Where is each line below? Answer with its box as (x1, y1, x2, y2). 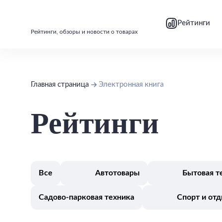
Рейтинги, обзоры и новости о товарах (31, 29, 138, 35)
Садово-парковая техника (39, 193, 134, 201)
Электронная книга (99, 81, 164, 88)
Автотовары (95, 169, 140, 177)
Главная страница (31, 81, 89, 88)
